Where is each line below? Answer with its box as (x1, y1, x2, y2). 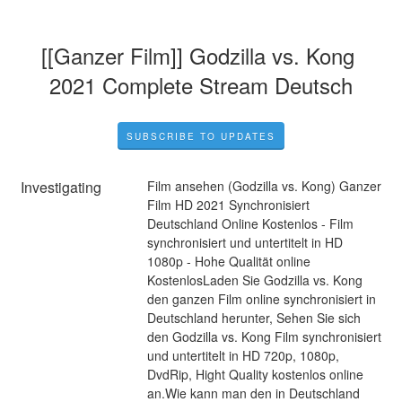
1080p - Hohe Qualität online (146, 251, 310, 270)
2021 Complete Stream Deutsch (49, 68, 353, 100)
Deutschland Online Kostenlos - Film (146, 214, 354, 232)
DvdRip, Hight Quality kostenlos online (146, 364, 363, 383)
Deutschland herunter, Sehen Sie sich (146, 308, 361, 327)
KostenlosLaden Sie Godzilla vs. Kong (146, 270, 363, 289)
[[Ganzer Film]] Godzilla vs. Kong (41, 39, 354, 71)
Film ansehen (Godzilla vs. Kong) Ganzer (146, 176, 381, 195)
